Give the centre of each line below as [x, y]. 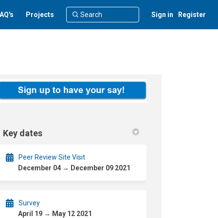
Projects [40, 15]
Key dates [23, 133]
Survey [29, 203]
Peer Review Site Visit [52, 157]
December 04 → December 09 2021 [74, 168]
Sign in [162, 15]
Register [192, 15]
